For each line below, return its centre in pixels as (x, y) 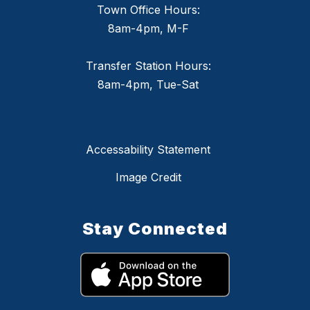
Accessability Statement (148, 149)
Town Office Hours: (148, 9)
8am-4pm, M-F (148, 28)
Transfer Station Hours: (148, 65)
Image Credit (148, 177)
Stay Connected (155, 228)
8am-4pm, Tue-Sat (148, 84)
